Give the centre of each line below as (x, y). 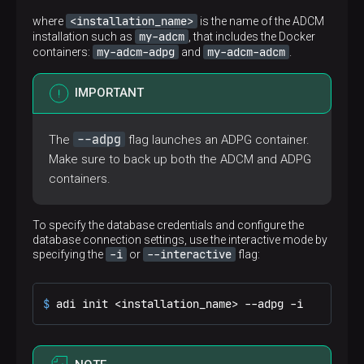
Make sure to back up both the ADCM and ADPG (180, 159)
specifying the (69, 254)
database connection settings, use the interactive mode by (180, 240)
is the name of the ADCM (261, 21)
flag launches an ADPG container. (217, 140)
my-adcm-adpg (136, 52)
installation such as (84, 37)
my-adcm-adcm (246, 52)
